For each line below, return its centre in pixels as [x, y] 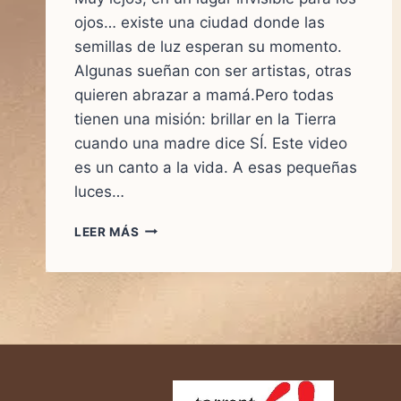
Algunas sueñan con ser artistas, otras [213, 70]
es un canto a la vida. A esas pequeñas [216, 167]
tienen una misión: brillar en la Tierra [205, 119]
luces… [99, 191]
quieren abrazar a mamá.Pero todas [204, 94]
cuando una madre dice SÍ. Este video [211, 143]
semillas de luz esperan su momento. [208, 46]
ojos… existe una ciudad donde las [200, 22]
